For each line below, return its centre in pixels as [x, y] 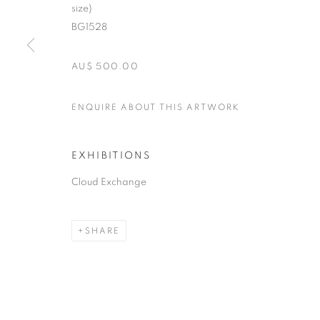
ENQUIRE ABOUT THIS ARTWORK [156, 107]
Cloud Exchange [109, 182]
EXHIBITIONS [111, 155]
